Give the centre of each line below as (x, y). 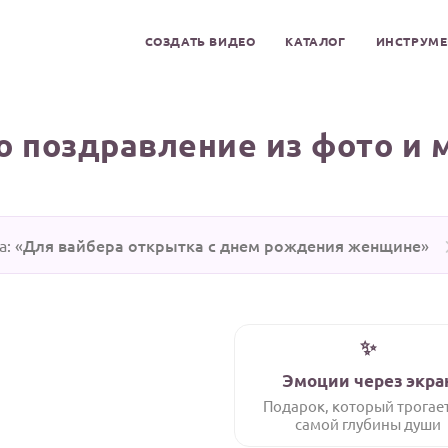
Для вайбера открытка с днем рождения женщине (221, 245)
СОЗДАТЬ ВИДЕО (200, 41)
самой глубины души (367, 423)
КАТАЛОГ (315, 41)
